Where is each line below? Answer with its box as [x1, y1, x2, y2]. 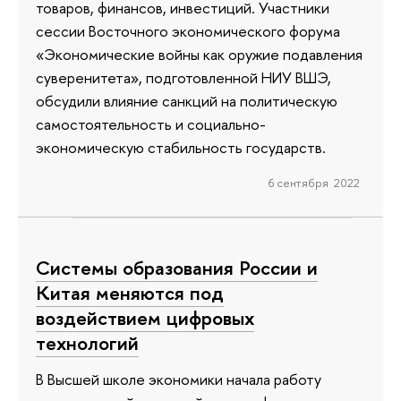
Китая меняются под [36, 279, 224, 307]
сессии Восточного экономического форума [36, 20, 340, 41]
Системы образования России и [36, 254, 318, 282]
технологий [36, 329, 139, 357]
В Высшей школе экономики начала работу [36, 368, 321, 389]
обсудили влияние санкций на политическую [36, 90, 337, 111]
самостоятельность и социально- [36, 113, 266, 134]
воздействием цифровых [36, 304, 254, 332]
